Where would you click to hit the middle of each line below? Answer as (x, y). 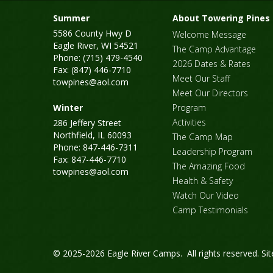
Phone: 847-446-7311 (95, 147)
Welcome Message (209, 35)
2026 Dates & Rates (211, 64)
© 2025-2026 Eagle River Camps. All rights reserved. (157, 253)
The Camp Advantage (214, 49)
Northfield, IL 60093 (92, 135)
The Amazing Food (209, 166)
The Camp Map (203, 137)
